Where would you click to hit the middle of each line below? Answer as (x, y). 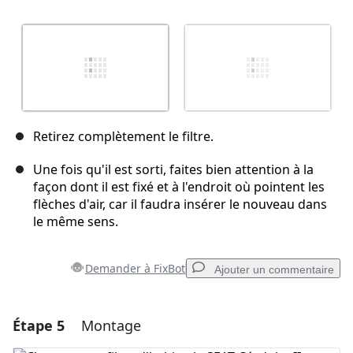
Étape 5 (39, 326)
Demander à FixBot (135, 269)
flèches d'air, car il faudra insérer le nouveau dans (180, 204)
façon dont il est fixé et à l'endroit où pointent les (179, 187)
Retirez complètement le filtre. (123, 137)
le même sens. (76, 222)
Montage (111, 326)
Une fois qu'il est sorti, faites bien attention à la (173, 170)
